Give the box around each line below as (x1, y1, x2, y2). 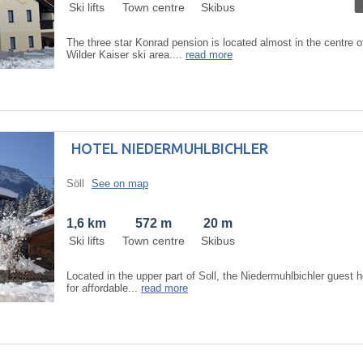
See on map (92, 177, 148, 190)
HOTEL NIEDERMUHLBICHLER (71, 139, 268, 156)
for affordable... (66, 281, 141, 294)
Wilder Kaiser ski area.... (66, 48, 186, 61)
